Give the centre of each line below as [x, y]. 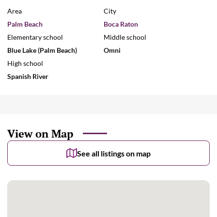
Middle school [125, 37]
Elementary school [35, 37]
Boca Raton [121, 24]
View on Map [40, 133]
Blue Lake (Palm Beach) [42, 50]
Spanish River [28, 76]
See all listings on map [114, 153]
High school [25, 63]
